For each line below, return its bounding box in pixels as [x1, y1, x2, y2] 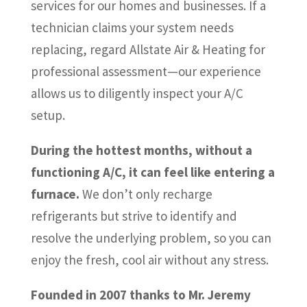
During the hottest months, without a [30, 142, 252, 159]
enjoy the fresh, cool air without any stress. [30, 251, 269, 269]
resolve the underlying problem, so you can [30, 230, 271, 247]
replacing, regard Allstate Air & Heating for [30, 41, 265, 58]
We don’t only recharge [79, 186, 212, 203]
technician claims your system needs [30, 19, 234, 36]
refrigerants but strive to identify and [30, 208, 237, 225]
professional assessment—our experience [30, 63, 261, 80]
